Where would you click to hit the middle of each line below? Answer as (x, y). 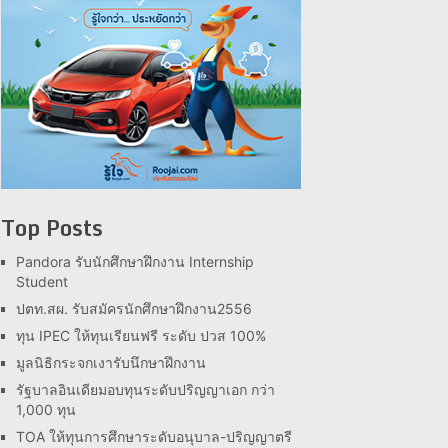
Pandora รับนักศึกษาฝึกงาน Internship (135, 261)
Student (42, 281)
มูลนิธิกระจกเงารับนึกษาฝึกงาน (111, 362)
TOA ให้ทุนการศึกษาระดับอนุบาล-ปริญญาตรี (154, 436)
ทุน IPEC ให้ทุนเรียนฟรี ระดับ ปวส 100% (141, 335)
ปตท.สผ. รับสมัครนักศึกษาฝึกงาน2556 (134, 308)
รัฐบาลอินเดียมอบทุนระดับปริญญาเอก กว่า (145, 389)
